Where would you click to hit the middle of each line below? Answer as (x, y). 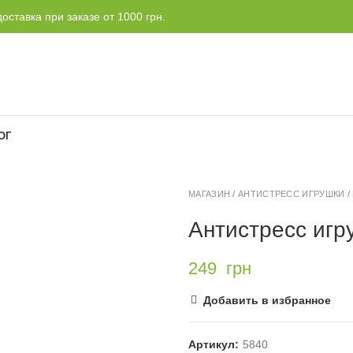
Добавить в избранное (267, 300)
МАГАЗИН (210, 194)
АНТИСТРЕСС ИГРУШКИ (292, 194)
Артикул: (215, 344)
